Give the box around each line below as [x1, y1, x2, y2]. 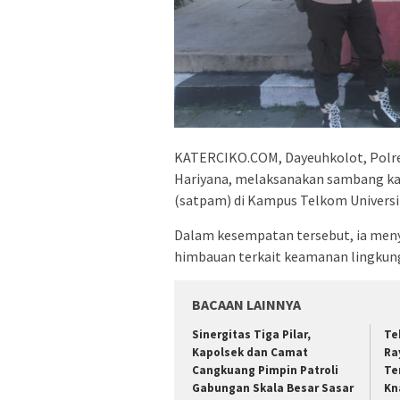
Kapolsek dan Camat [192, 345, 308, 361]
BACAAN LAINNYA [192, 296, 301, 314]
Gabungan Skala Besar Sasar [192, 380, 354, 396]
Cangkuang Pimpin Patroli [192, 362, 338, 379]
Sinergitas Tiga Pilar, [192, 327, 311, 343]
